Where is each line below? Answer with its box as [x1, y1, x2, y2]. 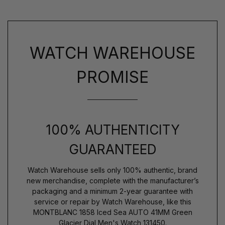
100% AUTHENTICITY [45, 122, 180, 138]
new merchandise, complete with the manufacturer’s [26, 176, 199, 185]
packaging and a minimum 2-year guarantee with [32, 186, 193, 195]
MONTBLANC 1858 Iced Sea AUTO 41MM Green [33, 207, 192, 216]
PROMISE [76, 67, 149, 87]
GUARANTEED [68, 141, 157, 157]
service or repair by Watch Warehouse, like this [34, 197, 191, 206]
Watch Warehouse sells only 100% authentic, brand [28, 165, 197, 174]
